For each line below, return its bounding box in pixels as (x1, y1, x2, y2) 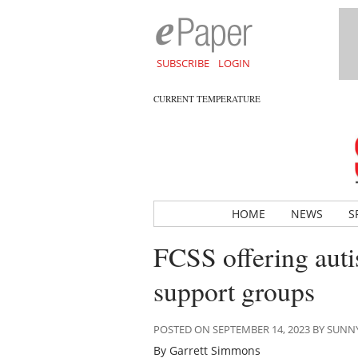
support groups (153, 273, 315, 308)
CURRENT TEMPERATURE (153, 93, 261, 105)
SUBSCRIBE (156, 56, 209, 70)
